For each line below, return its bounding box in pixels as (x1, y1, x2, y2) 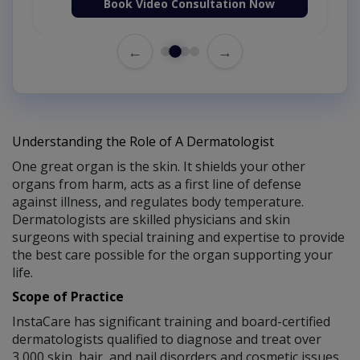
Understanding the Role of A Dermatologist (12, 133, 274, 151)
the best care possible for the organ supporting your (12, 246, 333, 264)
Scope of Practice (12, 288, 124, 306)
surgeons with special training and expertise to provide (12, 228, 345, 247)
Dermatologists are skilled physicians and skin (12, 211, 290, 229)
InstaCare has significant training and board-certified (12, 313, 330, 331)
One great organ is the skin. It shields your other (12, 157, 305, 176)
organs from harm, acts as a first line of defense (12, 175, 301, 194)
